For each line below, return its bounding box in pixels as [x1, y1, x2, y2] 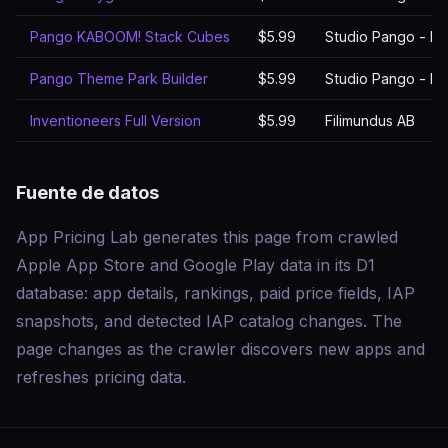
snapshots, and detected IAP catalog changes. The [16, 311, 402, 331]
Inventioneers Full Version [30, 112, 201, 129]
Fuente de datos [16, 181, 159, 203]
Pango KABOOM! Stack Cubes [30, 28, 230, 45]
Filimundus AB [325, 112, 415, 129]
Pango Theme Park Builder [30, 70, 208, 87]
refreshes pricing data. [16, 367, 186, 387]
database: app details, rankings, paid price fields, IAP [16, 283, 415, 303]
